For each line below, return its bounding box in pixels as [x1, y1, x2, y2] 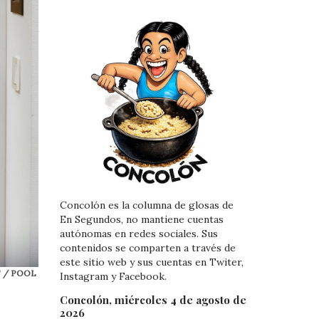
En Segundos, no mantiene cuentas [59, 213, 224, 226]
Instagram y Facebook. [59, 270, 167, 283]
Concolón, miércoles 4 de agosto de [59, 292, 246, 307]
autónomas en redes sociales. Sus [59, 227, 218, 241]
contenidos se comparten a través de [59, 241, 236, 255]
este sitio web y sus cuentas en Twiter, [59, 256, 244, 269]
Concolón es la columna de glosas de [59, 199, 234, 212]
